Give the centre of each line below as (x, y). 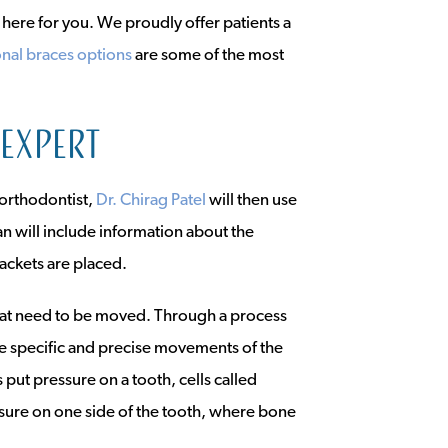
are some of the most (208, 55)
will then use (251, 200)
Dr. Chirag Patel (151, 200)
